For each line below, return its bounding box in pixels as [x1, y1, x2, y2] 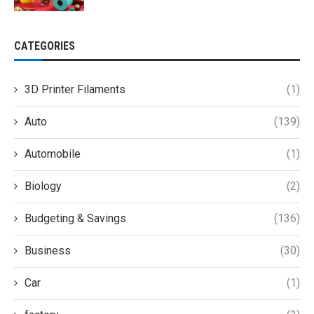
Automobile [25, 146, 81, 161]
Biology [25, 179, 62, 193]
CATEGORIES [14, 39, 75, 53]
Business [25, 243, 71, 257]
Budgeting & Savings [25, 211, 126, 225]
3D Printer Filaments [25, 82, 125, 96]
